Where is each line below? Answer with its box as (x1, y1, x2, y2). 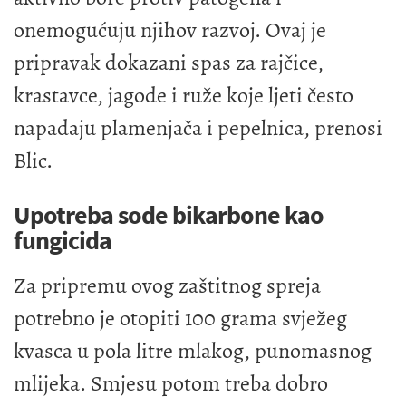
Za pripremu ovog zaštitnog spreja (14, 271, 321, 301)
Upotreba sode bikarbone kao (14, 198, 324, 232)
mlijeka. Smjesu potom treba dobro (14, 369, 328, 399)
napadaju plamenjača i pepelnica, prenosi (14, 113, 382, 143)
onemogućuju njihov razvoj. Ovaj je (14, 15, 326, 45)
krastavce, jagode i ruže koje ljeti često (14, 81, 353, 111)
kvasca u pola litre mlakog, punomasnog (14, 336, 372, 366)
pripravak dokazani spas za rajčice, (14, 48, 324, 78)
